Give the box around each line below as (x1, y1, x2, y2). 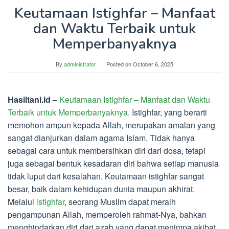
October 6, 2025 (133, 59, 173, 68)
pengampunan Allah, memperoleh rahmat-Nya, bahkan (8, 208, 207, 220)
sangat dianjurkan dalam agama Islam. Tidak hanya (8, 131, 195, 144)
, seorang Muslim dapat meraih (64, 195, 176, 208)
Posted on (106, 59, 133, 68)
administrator (64, 59, 96, 68)
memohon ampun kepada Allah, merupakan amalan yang (8, 119, 215, 131)
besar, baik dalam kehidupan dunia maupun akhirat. (8, 182, 195, 195)
